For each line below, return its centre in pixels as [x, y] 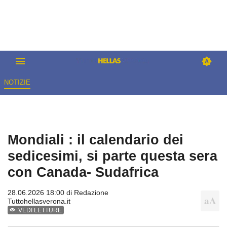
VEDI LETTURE [40, 211]
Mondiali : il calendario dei [96, 140]
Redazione [91, 193]
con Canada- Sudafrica [83, 172]
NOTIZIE [17, 83]
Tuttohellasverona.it [39, 201]
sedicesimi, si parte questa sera [112, 156]
